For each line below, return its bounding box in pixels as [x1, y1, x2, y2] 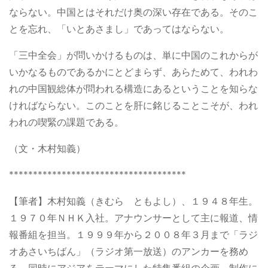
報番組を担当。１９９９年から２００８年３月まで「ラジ [9, 227, 258, 242]
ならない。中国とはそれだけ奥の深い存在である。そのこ [9, 5, 258, 19]
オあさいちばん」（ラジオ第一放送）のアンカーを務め [9, 244, 248, 258]
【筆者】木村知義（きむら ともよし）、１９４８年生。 [9, 194, 258, 208]
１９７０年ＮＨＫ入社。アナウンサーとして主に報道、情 [9, 211, 258, 225]
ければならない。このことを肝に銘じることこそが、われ [9, 98, 258, 112]
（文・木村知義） [9, 141, 86, 156]
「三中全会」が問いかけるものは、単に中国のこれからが [9, 48, 258, 62]
